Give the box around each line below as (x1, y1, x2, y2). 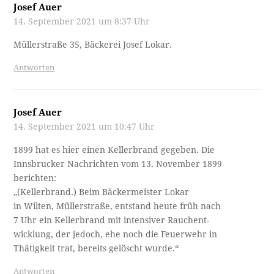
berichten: (13, 172, 57, 183)
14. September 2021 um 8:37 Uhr (13, 16, 150, 26)
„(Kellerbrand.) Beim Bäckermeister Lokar (13, 187, 190, 197)
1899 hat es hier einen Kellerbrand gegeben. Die (13, 144, 215, 155)
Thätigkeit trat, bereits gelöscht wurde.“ (13, 243, 179, 253)
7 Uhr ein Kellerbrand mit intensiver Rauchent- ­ (13, 215, 212, 225)
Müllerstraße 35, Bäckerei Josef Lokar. (13, 39, 172, 50)
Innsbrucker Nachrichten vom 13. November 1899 (13, 158, 223, 169)
